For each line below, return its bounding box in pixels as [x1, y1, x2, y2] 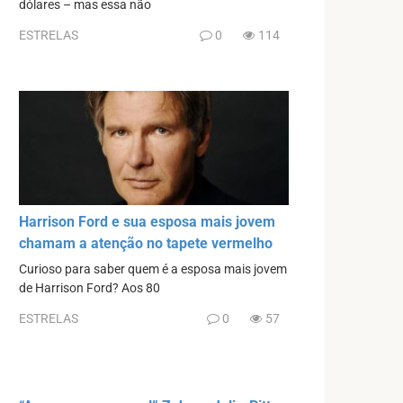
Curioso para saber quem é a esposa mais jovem [19, 262, 287, 278]
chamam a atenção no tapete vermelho [19, 235, 273, 253]
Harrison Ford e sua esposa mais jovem [19, 213, 275, 231]
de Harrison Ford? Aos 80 [19, 281, 160, 297]
